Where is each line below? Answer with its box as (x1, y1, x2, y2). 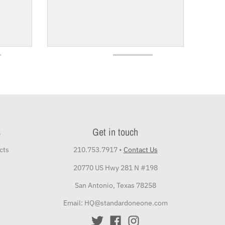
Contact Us (123, 145, 158, 155)
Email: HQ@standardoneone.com (63, 198, 168, 207)
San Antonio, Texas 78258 (74, 180, 156, 190)
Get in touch (92, 125, 139, 139)
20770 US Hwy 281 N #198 (73, 163, 158, 172)
